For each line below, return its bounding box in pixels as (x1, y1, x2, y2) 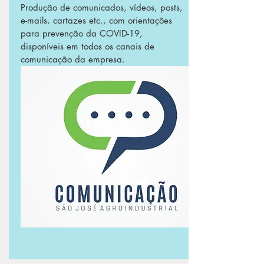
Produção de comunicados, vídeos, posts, (21, 2, 183, 13)
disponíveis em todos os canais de (21, 41, 154, 52)
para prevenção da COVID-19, (21, 28, 143, 39)
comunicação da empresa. (21, 54, 128, 65)
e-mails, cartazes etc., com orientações (21, 15, 172, 26)
